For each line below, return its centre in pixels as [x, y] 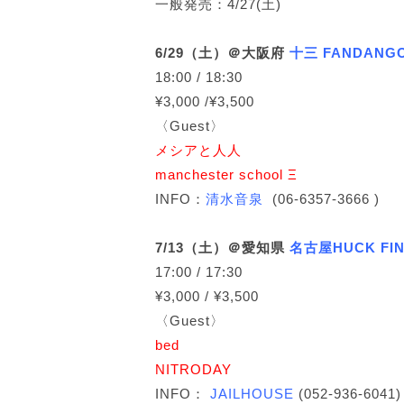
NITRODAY [193, 369]
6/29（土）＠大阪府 [222, 53]
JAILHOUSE [252, 394]
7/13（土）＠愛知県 [222, 248]
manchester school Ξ [226, 174]
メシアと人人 [198, 150]
